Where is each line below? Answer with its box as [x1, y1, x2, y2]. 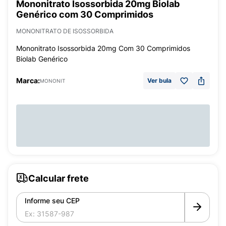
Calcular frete [28, 173, 89, 184]
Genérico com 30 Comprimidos [16, 9, 153, 20]
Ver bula [147, 77, 172, 84]
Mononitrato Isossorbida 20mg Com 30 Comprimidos [16, 44, 190, 52]
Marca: [16, 76, 40, 85]
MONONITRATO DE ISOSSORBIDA [16, 27, 114, 35]
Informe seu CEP [25, 196, 80, 205]
